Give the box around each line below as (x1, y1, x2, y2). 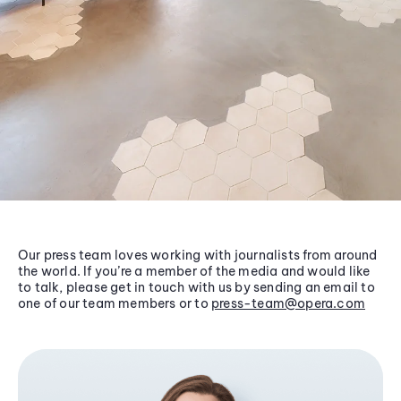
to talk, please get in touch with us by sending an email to (18, 278, 375, 295)
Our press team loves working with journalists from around (18, 246, 378, 263)
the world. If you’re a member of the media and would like (18, 262, 371, 279)
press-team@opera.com (211, 294, 365, 311)
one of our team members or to (18, 294, 211, 311)
